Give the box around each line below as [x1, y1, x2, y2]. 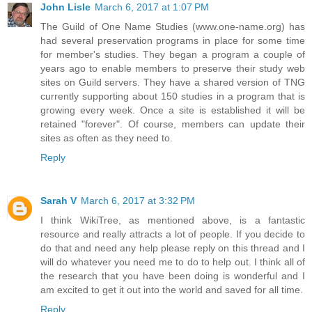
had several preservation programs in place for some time [40, 35, 305, 47]
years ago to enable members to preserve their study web [40, 63, 305, 75]
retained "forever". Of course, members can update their [40, 118, 305, 130]
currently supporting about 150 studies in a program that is [40, 91, 305, 102]
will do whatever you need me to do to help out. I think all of [40, 256, 305, 268]
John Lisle [40, 1, 91, 13]
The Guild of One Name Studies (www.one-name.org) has [40, 21, 305, 33]
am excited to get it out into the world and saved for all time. [40, 284, 303, 296]
